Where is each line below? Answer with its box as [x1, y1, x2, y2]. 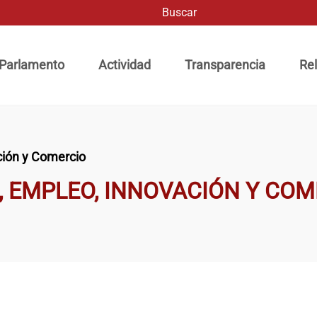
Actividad [98, 58, 151, 72]
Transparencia [185, 58, 266, 72]
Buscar [129, 28, 169, 42]
